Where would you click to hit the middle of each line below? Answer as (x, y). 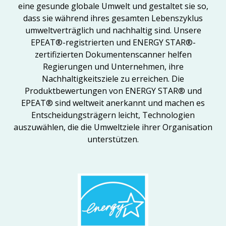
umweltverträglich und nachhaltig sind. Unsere (113, 30)
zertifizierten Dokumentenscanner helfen (113, 54)
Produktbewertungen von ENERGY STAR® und (113, 91)
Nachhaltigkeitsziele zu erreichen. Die (113, 79)
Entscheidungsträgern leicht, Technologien (113, 115)
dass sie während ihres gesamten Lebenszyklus (113, 18)
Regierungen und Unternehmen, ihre (113, 67)
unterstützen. (113, 139)
